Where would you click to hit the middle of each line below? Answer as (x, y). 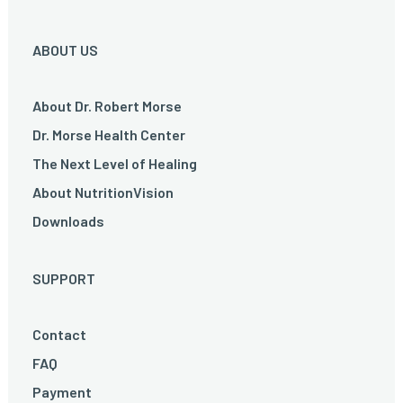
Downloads (68, 221)
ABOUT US (65, 50)
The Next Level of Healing (115, 163)
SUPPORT (64, 278)
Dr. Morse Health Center (109, 134)
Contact (59, 334)
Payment (62, 392)
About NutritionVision (103, 192)
